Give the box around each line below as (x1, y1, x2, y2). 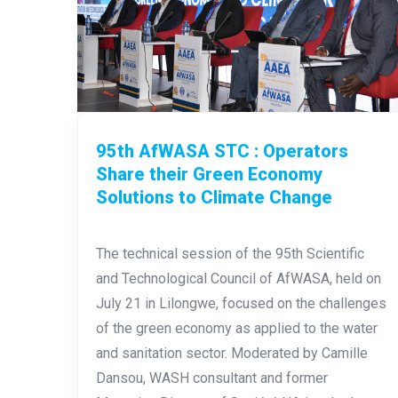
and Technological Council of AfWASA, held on (96, 269, 381, 287)
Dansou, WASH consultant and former (96, 369, 328, 386)
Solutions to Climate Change (96, 186, 332, 208)
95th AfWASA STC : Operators (96, 139, 348, 162)
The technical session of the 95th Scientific (96, 244, 364, 262)
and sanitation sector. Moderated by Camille (96, 344, 368, 362)
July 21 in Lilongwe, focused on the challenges (96, 294, 386, 312)
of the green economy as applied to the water (96, 319, 378, 337)
